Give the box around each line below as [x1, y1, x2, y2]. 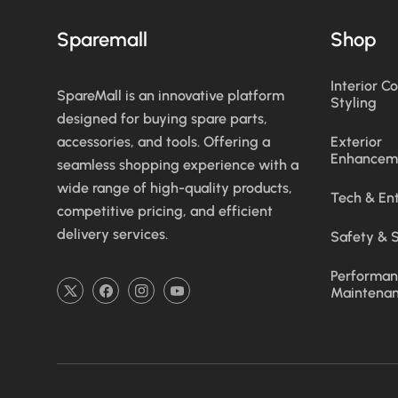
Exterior [330, 133, 382, 151]
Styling [330, 94, 377, 112]
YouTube [175, 291, 230, 309]
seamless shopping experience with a [57, 156, 299, 174]
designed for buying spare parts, [57, 110, 268, 128]
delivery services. [57, 226, 169, 243]
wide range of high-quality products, [57, 179, 293, 197]
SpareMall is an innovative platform [57, 87, 285, 105]
